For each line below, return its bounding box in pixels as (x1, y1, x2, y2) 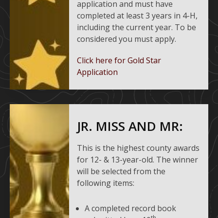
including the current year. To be (77, 22, 197, 33)
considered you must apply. (77, 34, 177, 45)
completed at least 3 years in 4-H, (77, 10, 198, 21)
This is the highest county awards (77, 143, 200, 154)
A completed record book (85, 203, 177, 214)
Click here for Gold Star (77, 55, 162, 66)
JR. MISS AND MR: (77, 117, 183, 135)
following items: (77, 178, 135, 189)
